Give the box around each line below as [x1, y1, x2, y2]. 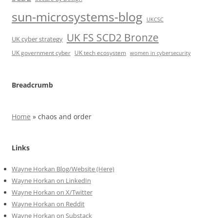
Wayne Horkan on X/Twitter [12, 188, 92, 197]
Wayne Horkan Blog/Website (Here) [12, 164, 114, 174]
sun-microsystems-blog [12, 8, 143, 25]
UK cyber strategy [12, 35, 63, 44]
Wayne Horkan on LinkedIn [12, 176, 91, 185]
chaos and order [38, 112, 91, 122]
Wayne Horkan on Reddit [12, 200, 85, 209]
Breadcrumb [12, 80, 53, 90]
